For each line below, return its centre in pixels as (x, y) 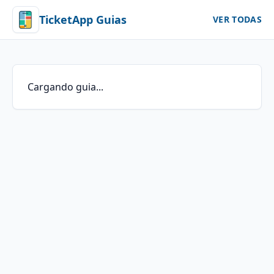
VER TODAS (237, 19)
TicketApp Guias (83, 20)
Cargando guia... (65, 87)
